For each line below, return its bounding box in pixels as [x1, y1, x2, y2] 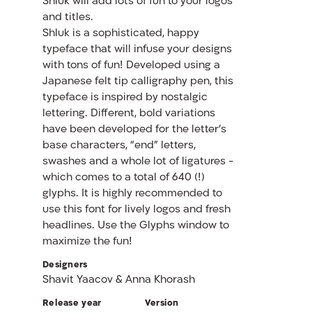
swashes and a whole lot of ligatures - [42, 156, 234, 167]
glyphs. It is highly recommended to [42, 188, 222, 199]
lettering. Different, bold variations [42, 108, 215, 119]
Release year [42, 299, 102, 309]
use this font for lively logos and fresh [42, 204, 231, 215]
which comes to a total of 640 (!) [42, 172, 205, 183]
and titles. [42, 12, 93, 23]
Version [144, 299, 179, 309]
